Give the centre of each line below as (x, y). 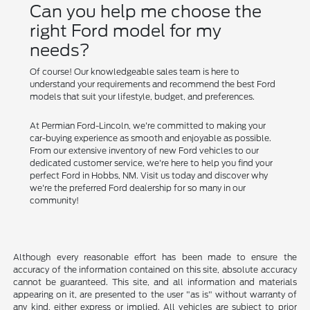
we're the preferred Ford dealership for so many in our (138, 188)
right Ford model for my (126, 30)
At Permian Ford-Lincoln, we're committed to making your (148, 125)
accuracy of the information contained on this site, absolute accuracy (155, 269)
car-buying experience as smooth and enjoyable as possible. (151, 138)
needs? (60, 50)
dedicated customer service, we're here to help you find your (152, 163)
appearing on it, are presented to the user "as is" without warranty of (155, 294)
